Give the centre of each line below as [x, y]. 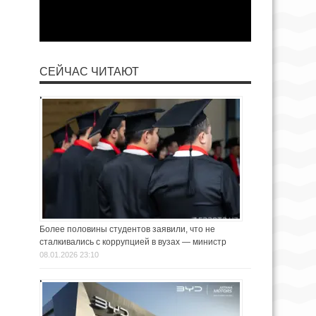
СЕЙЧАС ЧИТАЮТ [89, 71]
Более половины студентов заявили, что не [127, 229]
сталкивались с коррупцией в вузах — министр [133, 242]
